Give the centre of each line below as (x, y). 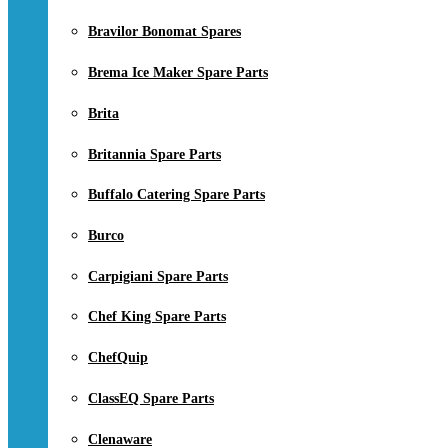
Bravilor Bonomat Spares (164, 32)
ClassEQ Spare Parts (151, 398)
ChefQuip (118, 358)
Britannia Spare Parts (154, 154)
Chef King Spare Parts (157, 317)
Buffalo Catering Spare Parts (176, 195)
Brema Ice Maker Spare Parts (178, 73)
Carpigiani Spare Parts (158, 276)
